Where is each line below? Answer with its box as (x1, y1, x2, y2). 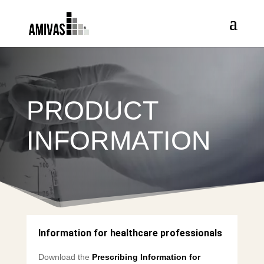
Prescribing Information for (91, 252, 200, 262)
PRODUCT (26, 95, 158, 126)
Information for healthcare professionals (38, 227, 222, 239)
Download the (38, 252, 92, 262)
